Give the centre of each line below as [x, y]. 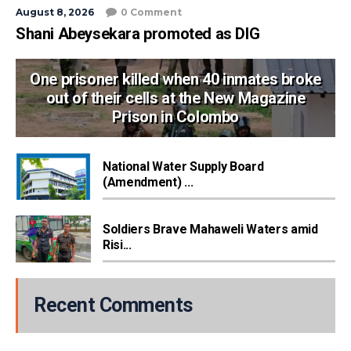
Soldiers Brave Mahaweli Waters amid [210, 230]
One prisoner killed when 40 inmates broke [175, 80]
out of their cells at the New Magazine [175, 98]
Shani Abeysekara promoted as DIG [138, 34]
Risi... [117, 245]
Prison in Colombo [175, 117]
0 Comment [151, 13]
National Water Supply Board [183, 167]
